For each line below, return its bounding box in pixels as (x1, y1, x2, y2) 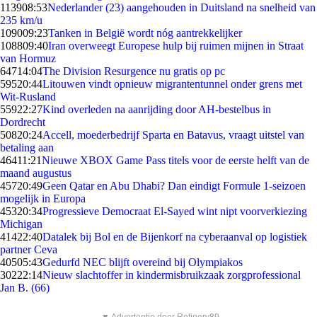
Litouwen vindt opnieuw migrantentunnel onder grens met (42, 78, 302, 90)
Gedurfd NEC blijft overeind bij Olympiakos (42, 256, 243, 268)
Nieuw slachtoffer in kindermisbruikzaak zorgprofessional (42, 269, 301, 281)
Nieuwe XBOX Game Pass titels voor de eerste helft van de (42, 154, 309, 166)
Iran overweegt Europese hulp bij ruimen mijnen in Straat (48, 40, 304, 52)
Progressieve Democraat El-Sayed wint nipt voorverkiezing (42, 205, 307, 217)
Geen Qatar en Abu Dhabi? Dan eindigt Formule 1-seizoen (42, 180, 306, 192)
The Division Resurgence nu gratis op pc (42, 65, 225, 77)
